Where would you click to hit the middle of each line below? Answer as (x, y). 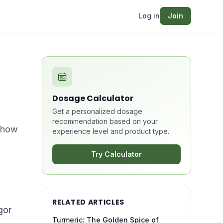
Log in (149, 16)
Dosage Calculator (93, 98)
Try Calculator (116, 154)
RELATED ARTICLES (89, 202)
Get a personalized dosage (97, 111)
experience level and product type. (111, 131)
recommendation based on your (105, 121)
